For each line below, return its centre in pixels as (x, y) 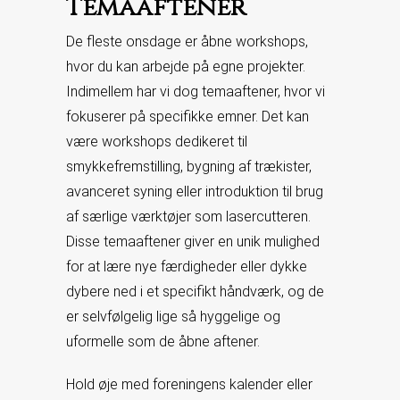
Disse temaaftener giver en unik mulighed (193, 242)
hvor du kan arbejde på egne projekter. (186, 67)
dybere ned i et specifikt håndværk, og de (195, 292)
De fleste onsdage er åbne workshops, (187, 42)
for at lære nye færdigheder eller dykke (187, 267)
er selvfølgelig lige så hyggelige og (173, 317)
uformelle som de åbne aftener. (163, 342)
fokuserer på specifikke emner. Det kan (187, 117)
